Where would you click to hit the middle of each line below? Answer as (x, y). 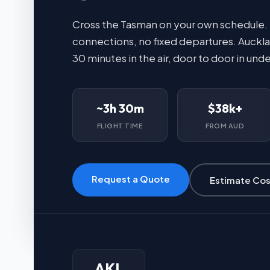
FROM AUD (225, 126)
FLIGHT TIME (120, 126)
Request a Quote (131, 179)
